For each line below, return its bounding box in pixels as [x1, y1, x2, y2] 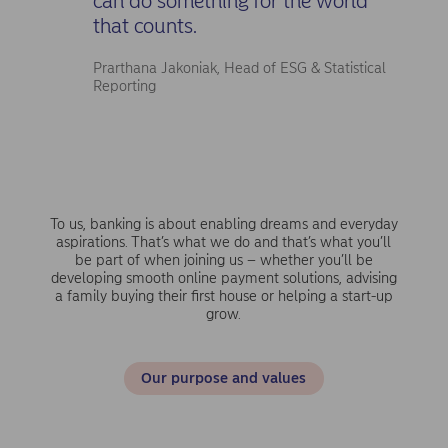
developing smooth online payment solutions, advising [50, 269, 397, 288]
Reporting [93, 77, 156, 96]
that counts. [93, 13, 202, 39]
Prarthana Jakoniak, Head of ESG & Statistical [93, 59, 386, 78]
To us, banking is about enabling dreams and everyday [49, 215, 398, 234]
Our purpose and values [141, 369, 307, 388]
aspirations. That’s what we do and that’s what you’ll [56, 233, 392, 252]
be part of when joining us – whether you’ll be [74, 251, 373, 270]
